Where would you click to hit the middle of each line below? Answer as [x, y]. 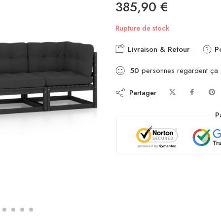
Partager [141, 92]
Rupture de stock [142, 28]
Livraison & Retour [158, 49]
